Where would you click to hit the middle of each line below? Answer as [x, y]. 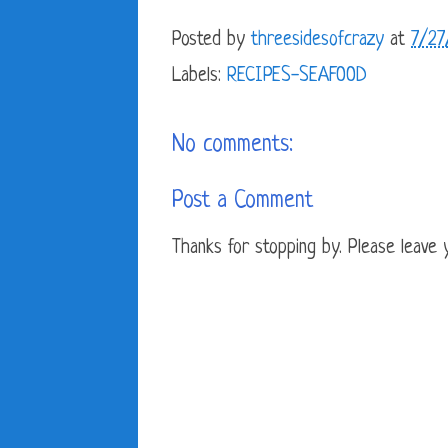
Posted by [211, 41]
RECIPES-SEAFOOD [297, 77]
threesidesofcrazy [317, 41]
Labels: [199, 77]
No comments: [232, 146]
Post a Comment [242, 202]
